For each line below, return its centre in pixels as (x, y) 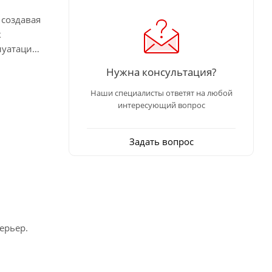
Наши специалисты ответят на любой (161, 93)
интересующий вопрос (161, 105)
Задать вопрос (161, 141)
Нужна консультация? (161, 71)
